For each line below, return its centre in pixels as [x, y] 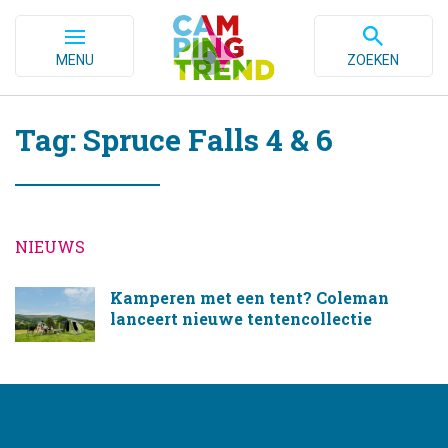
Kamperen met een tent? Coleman [249, 297]
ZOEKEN [373, 60]
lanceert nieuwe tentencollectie [241, 318]
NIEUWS [50, 246]
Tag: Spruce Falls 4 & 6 [174, 139]
